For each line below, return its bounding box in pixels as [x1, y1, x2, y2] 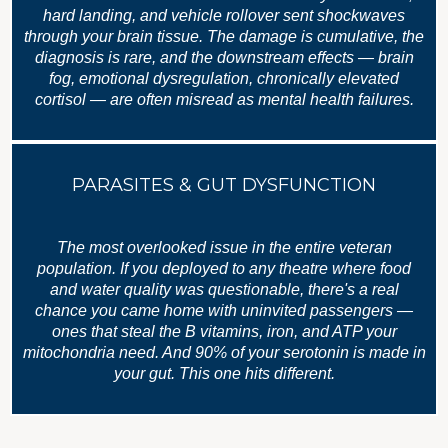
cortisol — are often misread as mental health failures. [34, 90, 414, 108]
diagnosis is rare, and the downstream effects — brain [34, 48, 414, 66]
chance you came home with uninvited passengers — [35, 301, 413, 319]
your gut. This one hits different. [113, 364, 335, 382]
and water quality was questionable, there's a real [49, 280, 399, 298]
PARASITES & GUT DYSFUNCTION [72, 173, 376, 196]
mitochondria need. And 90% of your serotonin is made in [22, 343, 426, 361]
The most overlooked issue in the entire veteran [56, 238, 392, 256]
